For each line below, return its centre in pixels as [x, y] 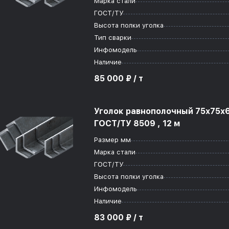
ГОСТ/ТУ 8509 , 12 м [137, 123]
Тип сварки [113, 38]
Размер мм [112, 140]
